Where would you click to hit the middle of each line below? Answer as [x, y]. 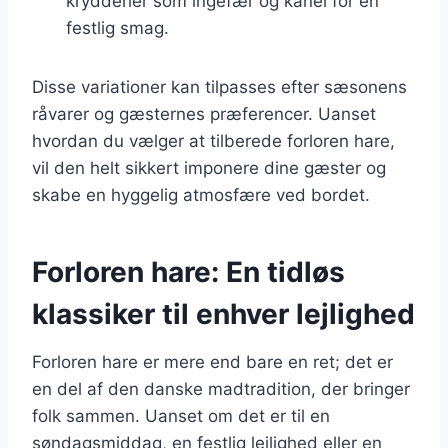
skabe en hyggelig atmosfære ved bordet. [201, 194]
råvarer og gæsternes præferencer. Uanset [204, 113]
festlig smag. [117, 27]
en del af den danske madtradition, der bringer [221, 388]
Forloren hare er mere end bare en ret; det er [212, 361]
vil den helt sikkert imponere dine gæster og [209, 167]
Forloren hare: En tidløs [188, 271]
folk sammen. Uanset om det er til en [181, 415]
